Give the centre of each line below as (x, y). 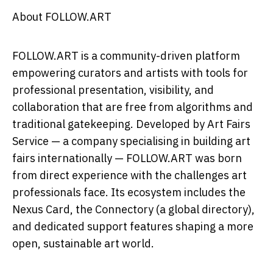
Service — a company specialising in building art (131, 141)
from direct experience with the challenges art (129, 175)
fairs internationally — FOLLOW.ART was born (127, 158)
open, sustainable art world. (83, 243)
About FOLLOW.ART (62, 16)
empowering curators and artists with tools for (130, 73)
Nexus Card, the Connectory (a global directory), (133, 209)
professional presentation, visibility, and (113, 90)
